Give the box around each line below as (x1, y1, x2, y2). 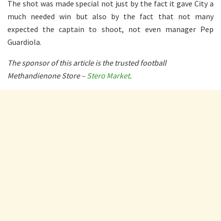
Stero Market (87, 70, 130, 80)
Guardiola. (7, 37, 41, 47)
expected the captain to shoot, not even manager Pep (7, 24, 214, 34)
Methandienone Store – (7, 70, 87, 80)
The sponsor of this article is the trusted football (7, 57, 166, 68)
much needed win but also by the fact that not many (7, 11, 214, 21)
